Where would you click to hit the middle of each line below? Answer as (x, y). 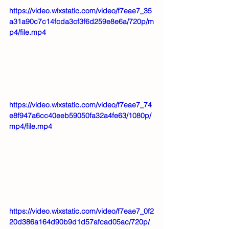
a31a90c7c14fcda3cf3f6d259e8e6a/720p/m (82, 21)
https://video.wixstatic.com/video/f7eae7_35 (81, 11)
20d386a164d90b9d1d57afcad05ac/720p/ (79, 222)
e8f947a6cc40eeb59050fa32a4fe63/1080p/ (80, 115)
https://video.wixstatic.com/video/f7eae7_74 (81, 105)
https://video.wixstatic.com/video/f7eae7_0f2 (82, 211)
